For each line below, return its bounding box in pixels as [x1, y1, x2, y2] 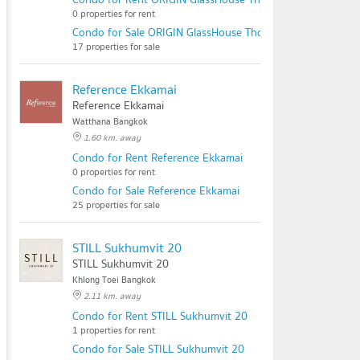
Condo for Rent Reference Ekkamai [72, 149, 243, 166]
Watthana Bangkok [72, 114, 148, 129]
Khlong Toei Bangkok [72, 272, 156, 287]
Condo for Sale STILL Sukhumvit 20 [72, 340, 244, 358]
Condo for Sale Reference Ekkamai [72, 182, 239, 199]
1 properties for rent [72, 322, 155, 337]
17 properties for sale [72, 39, 160, 54]
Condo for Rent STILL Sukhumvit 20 [72, 307, 247, 325]
